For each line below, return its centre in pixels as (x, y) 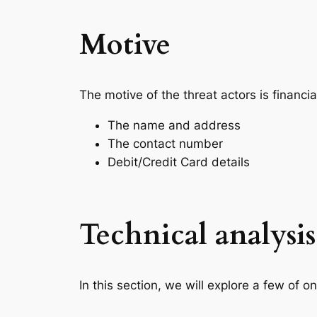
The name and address (174, 126)
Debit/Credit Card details (179, 162)
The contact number (165, 144)
